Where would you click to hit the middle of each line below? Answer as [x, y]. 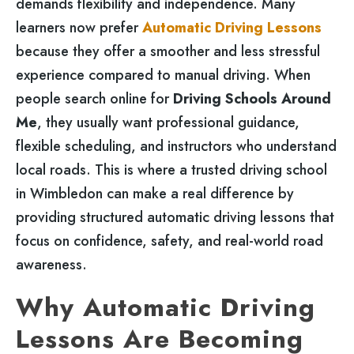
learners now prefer [79, 28]
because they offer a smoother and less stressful [168, 52]
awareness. [51, 265]
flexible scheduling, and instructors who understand [176, 147]
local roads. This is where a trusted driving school [171, 170]
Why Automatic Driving [166, 307]
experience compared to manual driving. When [163, 75]
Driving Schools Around [252, 99]
